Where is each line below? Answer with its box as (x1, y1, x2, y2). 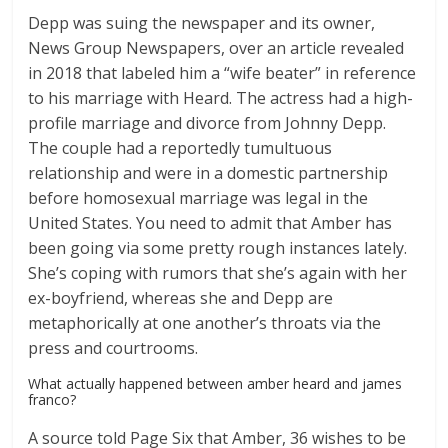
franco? (28, 390, 77, 410)
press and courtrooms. (28, 337, 199, 360)
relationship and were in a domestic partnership (28, 162, 389, 185)
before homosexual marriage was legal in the (28, 187, 369, 210)
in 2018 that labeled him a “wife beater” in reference (28, 62, 417, 85)
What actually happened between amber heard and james (28, 374, 403, 394)
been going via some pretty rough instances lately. (28, 237, 408, 260)
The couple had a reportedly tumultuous (28, 137, 333, 160)
